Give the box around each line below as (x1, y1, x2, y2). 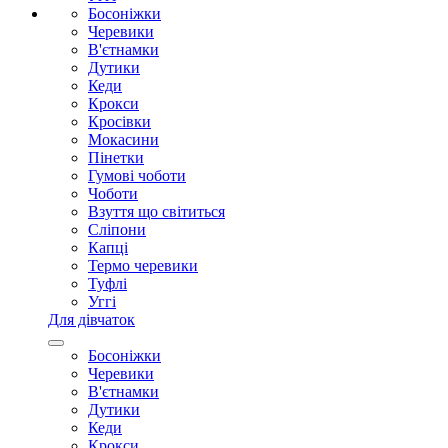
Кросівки (88, 113, 151, 130)
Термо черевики (88, 257, 198, 274)
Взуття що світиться (88, 203, 225, 220)
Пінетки (88, 149, 144, 166)
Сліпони (88, 221, 146, 238)
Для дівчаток (48, 311, 135, 328)
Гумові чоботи (88, 167, 186, 184)
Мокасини (88, 131, 159, 148)
